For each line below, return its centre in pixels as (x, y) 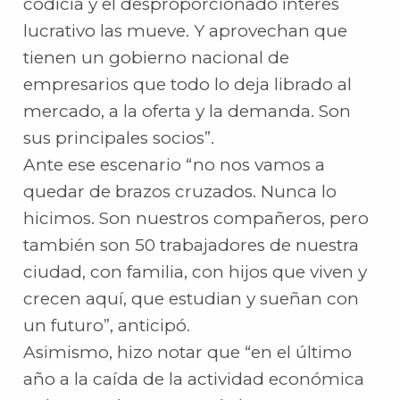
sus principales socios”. (119, 138)
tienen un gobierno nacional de (157, 58)
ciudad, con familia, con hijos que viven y (196, 272)
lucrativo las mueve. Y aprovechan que (186, 31)
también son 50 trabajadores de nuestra (192, 246)
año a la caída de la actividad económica (194, 379)
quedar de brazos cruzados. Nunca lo (180, 192)
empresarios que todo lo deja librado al (188, 85)
